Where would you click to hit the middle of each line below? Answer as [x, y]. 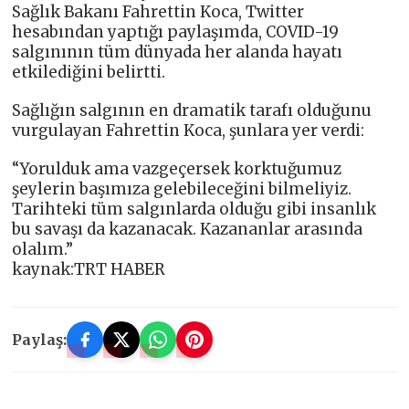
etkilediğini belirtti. [89, 72]
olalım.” [43, 249]
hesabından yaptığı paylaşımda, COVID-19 [176, 31]
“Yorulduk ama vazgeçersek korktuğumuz [177, 168]
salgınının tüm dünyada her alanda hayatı [178, 52]
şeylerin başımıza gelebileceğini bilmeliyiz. [182, 189]
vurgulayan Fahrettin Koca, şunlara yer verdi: [189, 130]
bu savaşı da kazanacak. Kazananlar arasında [188, 229]
